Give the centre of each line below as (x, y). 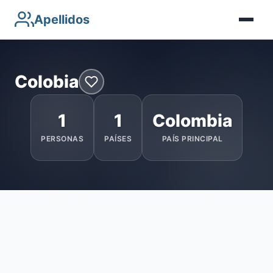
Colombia (192, 121)
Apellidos (62, 19)
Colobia (47, 81)
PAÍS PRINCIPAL (192, 139)
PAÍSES (118, 139)
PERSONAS (62, 139)
